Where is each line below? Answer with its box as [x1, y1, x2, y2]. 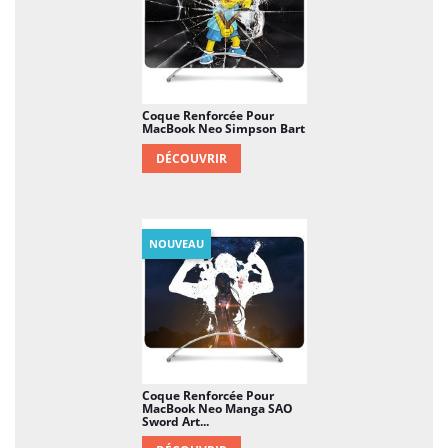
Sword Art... [141, 412, 209, 430]
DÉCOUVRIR [155, 149, 227, 167]
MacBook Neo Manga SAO [141, 399, 293, 417]
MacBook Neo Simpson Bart [141, 119, 305, 137]
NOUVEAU [148, 235, 204, 251]
